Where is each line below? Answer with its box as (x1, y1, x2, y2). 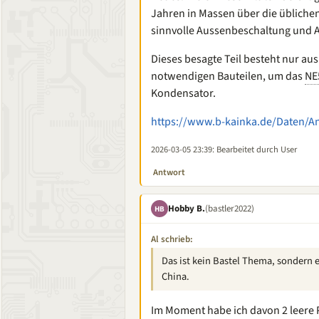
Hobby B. (168, 202, 205, 215)
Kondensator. (151, 85, 216, 101)
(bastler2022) (205, 202, 254, 215)
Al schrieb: (151, 233, 193, 246)
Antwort (153, 166, 185, 179)
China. (162, 269, 189, 284)
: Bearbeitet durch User (212, 143, 297, 156)
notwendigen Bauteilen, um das (151, 68, 305, 84)
